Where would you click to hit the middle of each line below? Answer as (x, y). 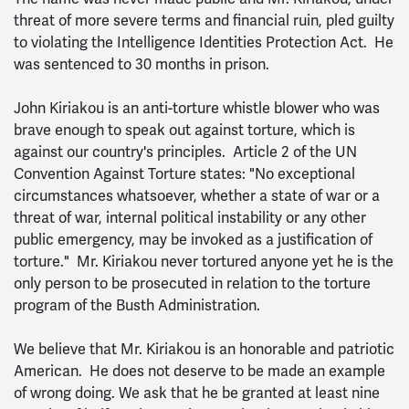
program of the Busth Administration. (137, 305)
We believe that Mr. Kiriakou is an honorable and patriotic (204, 349)
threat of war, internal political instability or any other (190, 218)
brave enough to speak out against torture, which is (184, 130)
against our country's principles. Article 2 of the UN (185, 152)
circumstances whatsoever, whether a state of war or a (197, 196)
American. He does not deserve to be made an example (199, 371)
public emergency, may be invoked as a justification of (193, 240)
